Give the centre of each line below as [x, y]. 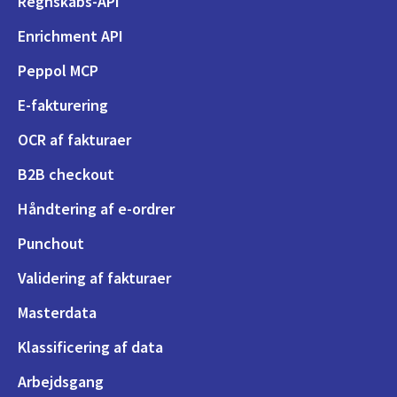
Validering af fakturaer [94, 277]
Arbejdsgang [61, 381]
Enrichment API [70, 35]
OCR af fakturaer [74, 139]
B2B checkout [66, 174]
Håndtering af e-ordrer [96, 208]
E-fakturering [63, 105]
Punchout [51, 243]
